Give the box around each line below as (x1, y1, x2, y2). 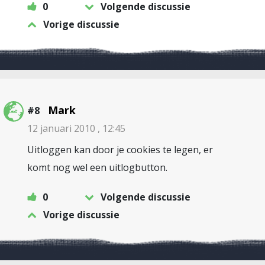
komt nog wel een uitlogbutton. (27, 161, 167, 174)
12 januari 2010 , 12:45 (27, 122, 125, 135)
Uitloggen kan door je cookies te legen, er (27, 143, 213, 156)
